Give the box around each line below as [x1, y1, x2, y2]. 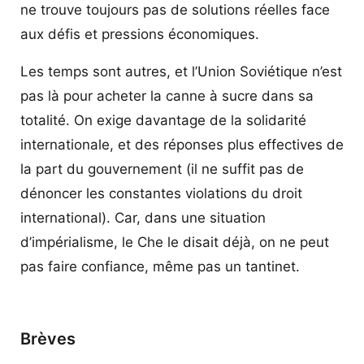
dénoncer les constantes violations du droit [20, 184, 302, 201]
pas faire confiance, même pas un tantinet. [20, 258, 300, 275]
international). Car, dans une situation [20, 209, 266, 226]
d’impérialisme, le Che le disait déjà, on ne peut [20, 233, 329, 250]
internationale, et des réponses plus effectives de [20, 136, 344, 153]
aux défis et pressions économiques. [20, 25, 259, 42]
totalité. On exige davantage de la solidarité [20, 111, 306, 128]
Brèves [20, 328, 76, 349]
